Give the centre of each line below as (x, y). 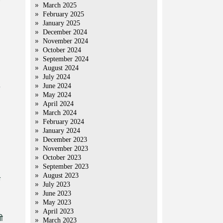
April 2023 (58, 211)
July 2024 (56, 77)
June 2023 (57, 193)
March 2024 (60, 113)
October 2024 (62, 50)
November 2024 (65, 41)
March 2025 (60, 5)
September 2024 (66, 59)
